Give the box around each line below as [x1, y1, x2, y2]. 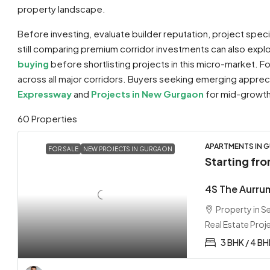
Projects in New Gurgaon [91, 88, 204, 99]
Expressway [17, 88, 72, 99]
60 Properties [17, 113, 77, 124]
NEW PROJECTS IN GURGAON [83, 145, 172, 152]
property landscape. [17, 3, 105, 14]
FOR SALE [48, 145, 78, 152]
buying [17, 58, 49, 69]
